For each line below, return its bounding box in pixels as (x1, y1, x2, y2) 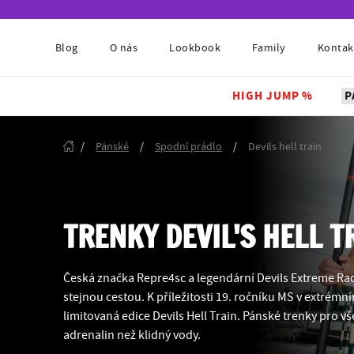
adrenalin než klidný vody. (63, 327, 201, 343)
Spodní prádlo (155, 140, 222, 154)
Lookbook (169, 41, 221, 55)
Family (252, 41, 286, 55)
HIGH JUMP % (232, 88, 314, 104)
